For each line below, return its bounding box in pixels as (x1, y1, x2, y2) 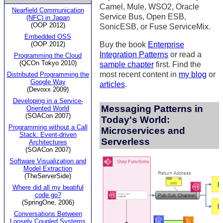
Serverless (101, 136, 150, 147)
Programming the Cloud (14, 51, 82, 59)
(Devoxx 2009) (27, 85, 69, 93)
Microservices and (101, 125, 185, 136)
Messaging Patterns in (101, 104, 203, 114)
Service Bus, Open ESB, (100, 12, 186, 21)
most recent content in (100, 70, 179, 79)
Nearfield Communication (11, 6, 84, 14)
